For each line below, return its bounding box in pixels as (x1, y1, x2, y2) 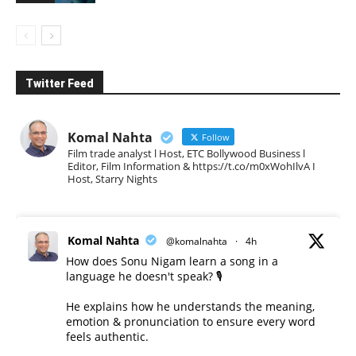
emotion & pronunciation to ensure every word (66, 313, 315, 329)
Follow (199, 130, 230, 143)
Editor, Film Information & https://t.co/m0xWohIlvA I (68, 158, 315, 173)
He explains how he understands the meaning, (66, 298, 315, 314)
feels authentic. (66, 328, 149, 344)
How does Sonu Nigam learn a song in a (66, 253, 278, 269)
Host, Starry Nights (68, 171, 157, 186)
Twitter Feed (25, 76, 94, 90)
